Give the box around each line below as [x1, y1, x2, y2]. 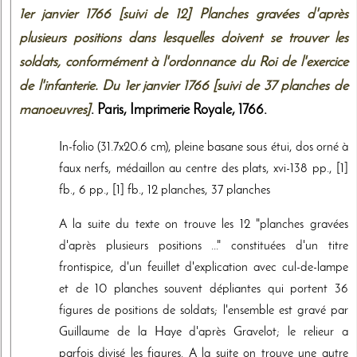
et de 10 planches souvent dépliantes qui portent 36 [59, 283, 348, 296]
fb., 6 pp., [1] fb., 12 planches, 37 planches [59, 183, 270, 197]
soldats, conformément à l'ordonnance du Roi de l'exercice [19, 55, 348, 69]
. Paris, [91, 103, 130, 117]
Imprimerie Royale [130, 103, 232, 117]
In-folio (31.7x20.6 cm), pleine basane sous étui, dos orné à [59, 140, 348, 154]
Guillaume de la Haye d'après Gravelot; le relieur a [59, 326, 348, 339]
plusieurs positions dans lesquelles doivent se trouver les [19, 31, 348, 45]
